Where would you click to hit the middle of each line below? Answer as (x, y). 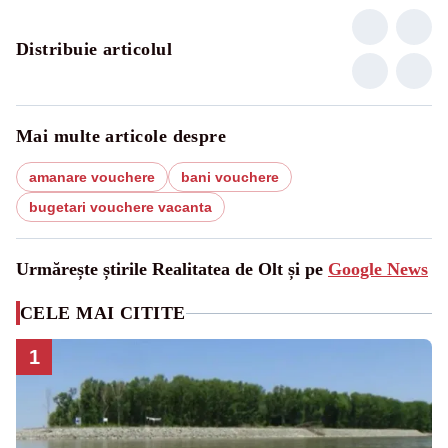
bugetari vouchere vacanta (120, 207)
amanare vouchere (92, 177)
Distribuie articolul (94, 49)
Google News (378, 269)
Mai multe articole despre (121, 136)
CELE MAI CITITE (103, 313)
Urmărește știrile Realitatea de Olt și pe (172, 269)
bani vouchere (230, 177)
